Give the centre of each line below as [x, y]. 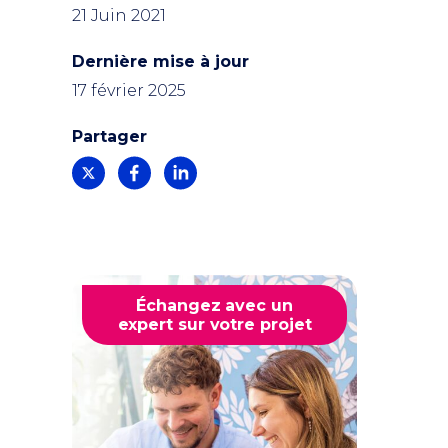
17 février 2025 [129, 90]
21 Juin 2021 [119, 15]
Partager [109, 136]
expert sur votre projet [214, 324]
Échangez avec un [214, 305]
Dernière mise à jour [160, 61]
